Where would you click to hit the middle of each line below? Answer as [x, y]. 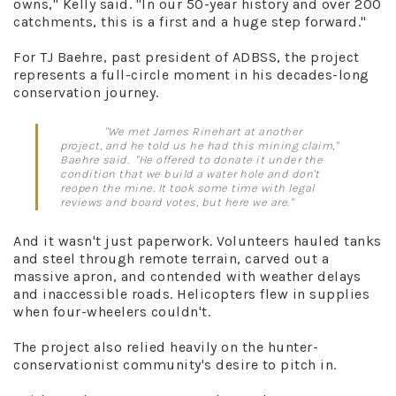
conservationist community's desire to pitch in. [177, 365]
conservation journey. [86, 92]
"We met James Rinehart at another [203, 131]
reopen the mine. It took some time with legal [187, 188]
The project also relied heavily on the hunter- [166, 347]
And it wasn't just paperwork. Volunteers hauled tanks [198, 241]
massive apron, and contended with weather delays [187, 276]
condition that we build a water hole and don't [190, 174]
